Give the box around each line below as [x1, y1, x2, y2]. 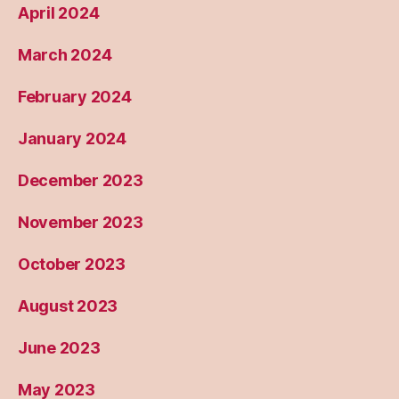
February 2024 [18, 87, 132, 107]
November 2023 [18, 213, 143, 232]
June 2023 [18, 338, 101, 358]
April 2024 [18, 4, 100, 23]
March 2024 [18, 45, 112, 65]
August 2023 [18, 297, 118, 316]
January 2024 [18, 129, 126, 149]
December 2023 [18, 171, 143, 191]
